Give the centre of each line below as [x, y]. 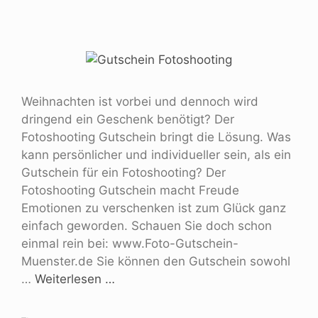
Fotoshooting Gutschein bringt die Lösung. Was [156, 137]
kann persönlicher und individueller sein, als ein [156, 154]
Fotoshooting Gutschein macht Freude [130, 190]
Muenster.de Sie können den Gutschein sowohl [156, 261]
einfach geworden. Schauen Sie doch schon [147, 225]
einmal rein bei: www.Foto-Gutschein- [130, 243]
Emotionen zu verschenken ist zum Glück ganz [154, 208]
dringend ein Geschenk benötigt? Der [128, 119]
